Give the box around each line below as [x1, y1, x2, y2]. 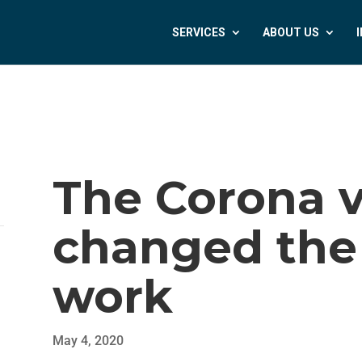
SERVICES [172, 26, 225, 39]
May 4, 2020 [52, 333, 124, 349]
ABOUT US [263, 26, 319, 39]
